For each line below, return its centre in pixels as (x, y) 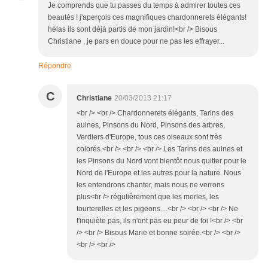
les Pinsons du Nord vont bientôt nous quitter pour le (162, 161)
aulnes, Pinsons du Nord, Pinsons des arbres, (151, 125)
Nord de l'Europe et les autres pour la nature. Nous (159, 173)
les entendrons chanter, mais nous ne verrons (150, 185)
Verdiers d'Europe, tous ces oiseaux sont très (149, 137)
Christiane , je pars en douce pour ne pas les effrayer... (136, 42)
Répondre (55, 66)
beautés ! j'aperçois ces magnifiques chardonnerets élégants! (147, 18)
